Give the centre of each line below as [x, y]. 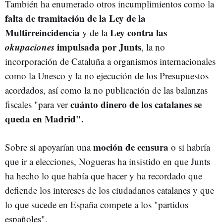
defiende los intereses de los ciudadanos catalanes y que [110, 190]
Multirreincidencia [42, 32]
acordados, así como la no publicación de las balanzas [106, 90]
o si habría [189, 147]
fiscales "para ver [36, 104]
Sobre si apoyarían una [48, 147]
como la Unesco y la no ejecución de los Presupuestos [107, 75]
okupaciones [30, 47]
